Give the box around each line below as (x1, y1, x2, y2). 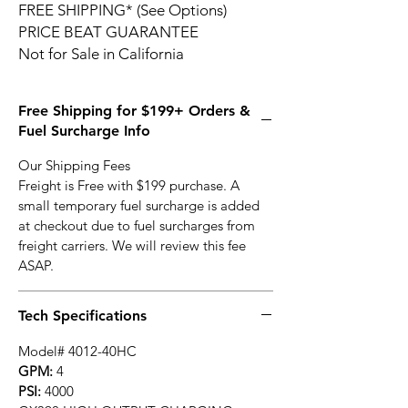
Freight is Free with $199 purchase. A (18, 177, 240, 195)
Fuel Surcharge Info (18, 122, 150, 140)
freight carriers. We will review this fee (18, 237, 246, 255)
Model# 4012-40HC (18, 342, 137, 361)
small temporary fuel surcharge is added (18, 197, 260, 215)
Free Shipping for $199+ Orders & (18, 102, 250, 120)
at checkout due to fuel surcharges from (18, 217, 255, 235)
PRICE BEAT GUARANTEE (18, 23, 199, 42)
